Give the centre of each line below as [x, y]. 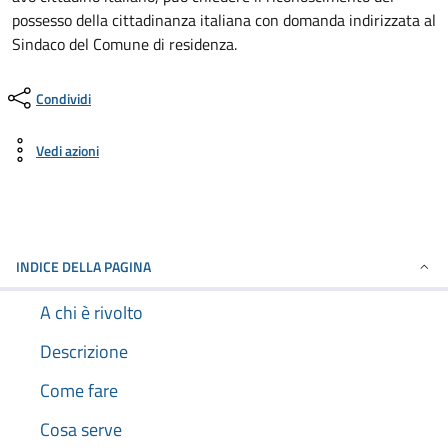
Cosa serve [81, 429]
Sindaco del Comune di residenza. [124, 44]
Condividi [63, 98]
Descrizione [84, 351]
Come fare [79, 390]
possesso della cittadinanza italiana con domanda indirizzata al [224, 20]
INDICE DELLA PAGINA [83, 266]
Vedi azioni [67, 150]
